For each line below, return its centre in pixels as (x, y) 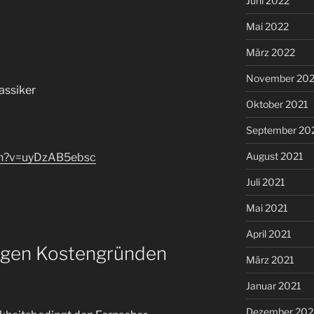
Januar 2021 (273, 285)
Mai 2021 (267, 207)
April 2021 (268, 233)
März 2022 (270, 52)
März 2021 (270, 259)
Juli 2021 (265, 182)
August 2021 (274, 156)
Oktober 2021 (277, 104)
